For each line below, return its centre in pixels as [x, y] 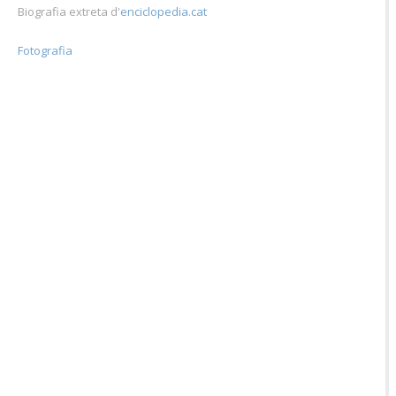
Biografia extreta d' [69, 11]
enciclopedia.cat [164, 11]
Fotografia [45, 50]
